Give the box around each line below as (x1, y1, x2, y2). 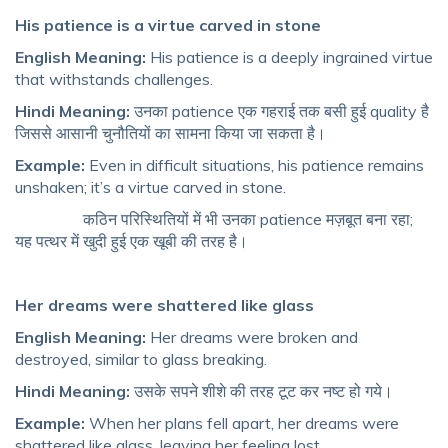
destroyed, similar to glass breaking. (15, 349, 267, 370)
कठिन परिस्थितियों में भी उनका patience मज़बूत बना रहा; (15, 209, 413, 230)
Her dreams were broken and (150, 327, 358, 348)
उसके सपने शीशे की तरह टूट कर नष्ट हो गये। (130, 381, 393, 402)
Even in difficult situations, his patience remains (89, 155, 424, 176)
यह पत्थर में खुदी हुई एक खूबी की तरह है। (15, 231, 248, 252)
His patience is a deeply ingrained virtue (150, 47, 433, 68)
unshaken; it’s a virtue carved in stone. (15, 177, 286, 198)
